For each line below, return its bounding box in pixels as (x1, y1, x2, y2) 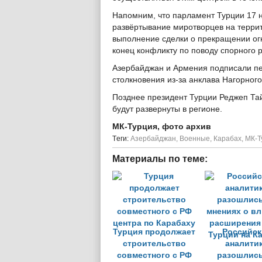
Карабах (213, 135, 242, 143)
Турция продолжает (113, 227, 195, 236)
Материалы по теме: (112, 154, 208, 164)
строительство (122, 239, 186, 248)
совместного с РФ (116, 251, 192, 260)
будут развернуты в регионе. (112, 105, 222, 113)
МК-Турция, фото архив (112, 122, 211, 131)
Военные (180, 135, 210, 143)
